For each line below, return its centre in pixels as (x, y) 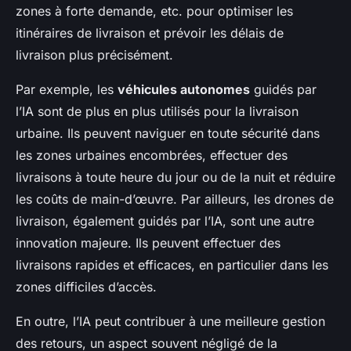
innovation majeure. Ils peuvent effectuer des (148, 243)
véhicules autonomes (184, 90)
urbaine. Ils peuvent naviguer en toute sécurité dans (168, 134)
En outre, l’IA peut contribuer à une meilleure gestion (170, 322)
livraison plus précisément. (94, 55)
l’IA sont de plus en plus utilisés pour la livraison (157, 112)
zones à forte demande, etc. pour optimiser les (154, 11)
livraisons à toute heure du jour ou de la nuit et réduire (175, 177)
